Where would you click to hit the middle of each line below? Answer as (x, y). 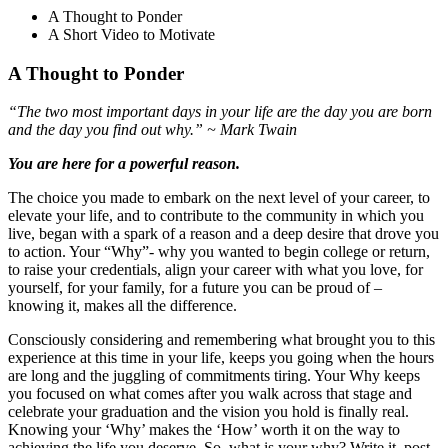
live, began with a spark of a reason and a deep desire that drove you (223, 234)
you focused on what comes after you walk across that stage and (210, 394)
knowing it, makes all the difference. (122, 306)
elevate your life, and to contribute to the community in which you (216, 216)
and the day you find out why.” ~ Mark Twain (152, 130)
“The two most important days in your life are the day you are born (220, 112)
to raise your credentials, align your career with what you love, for (215, 270)
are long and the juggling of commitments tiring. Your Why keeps (214, 376)
